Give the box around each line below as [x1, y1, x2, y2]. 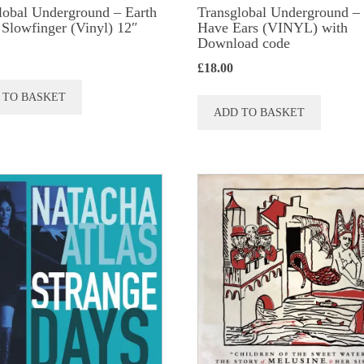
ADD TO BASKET [214, 106, 305, 119]
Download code [197, 35, 291, 52]
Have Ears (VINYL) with [197, 19, 349, 37]
